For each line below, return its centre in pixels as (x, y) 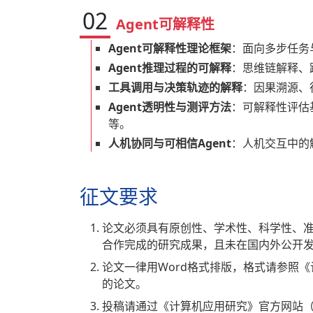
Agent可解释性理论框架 (170, 49)
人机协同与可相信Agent (170, 144)
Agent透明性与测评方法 (170, 107)
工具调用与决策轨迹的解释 (175, 88)
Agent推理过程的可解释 (170, 68)
